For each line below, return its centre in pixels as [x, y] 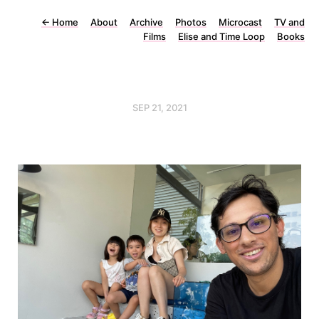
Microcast [240, 22]
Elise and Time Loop [221, 36]
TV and [289, 22]
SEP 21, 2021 [159, 108]
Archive [146, 22]
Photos [191, 22]
